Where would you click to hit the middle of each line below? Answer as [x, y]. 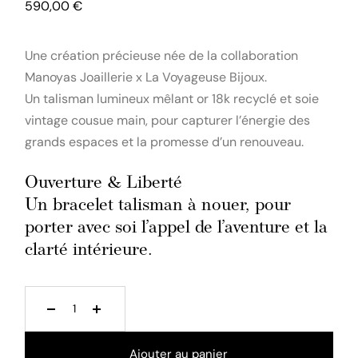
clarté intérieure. [89, 250]
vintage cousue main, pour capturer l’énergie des [168, 120]
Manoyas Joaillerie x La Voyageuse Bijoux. [146, 77]
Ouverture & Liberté [104, 183]
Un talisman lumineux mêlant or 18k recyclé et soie [172, 98]
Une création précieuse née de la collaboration [162, 55]
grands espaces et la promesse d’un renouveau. [165, 141]
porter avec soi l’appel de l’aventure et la [177, 228]
